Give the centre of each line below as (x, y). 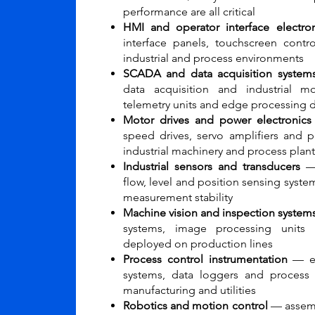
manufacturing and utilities (189, 290)
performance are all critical (189, 12)
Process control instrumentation (205, 259)
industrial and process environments (213, 58)
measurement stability (178, 197)
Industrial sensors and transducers (212, 166)
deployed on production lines (198, 244)
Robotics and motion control (195, 306)
